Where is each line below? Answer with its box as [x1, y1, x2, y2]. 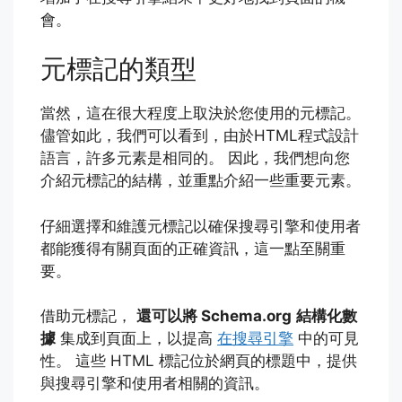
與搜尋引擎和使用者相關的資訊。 [40, 374, 269, 393]
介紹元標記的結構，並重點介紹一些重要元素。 [40, 171, 361, 190]
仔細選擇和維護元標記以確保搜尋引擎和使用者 [40, 216, 361, 235]
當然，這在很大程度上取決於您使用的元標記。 [40, 104, 361, 123]
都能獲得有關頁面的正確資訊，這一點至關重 [40, 239, 345, 258]
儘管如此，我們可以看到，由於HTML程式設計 [40, 127, 359, 145]
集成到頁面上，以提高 [56, 329, 217, 348]
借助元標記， [40, 307, 136, 326]
